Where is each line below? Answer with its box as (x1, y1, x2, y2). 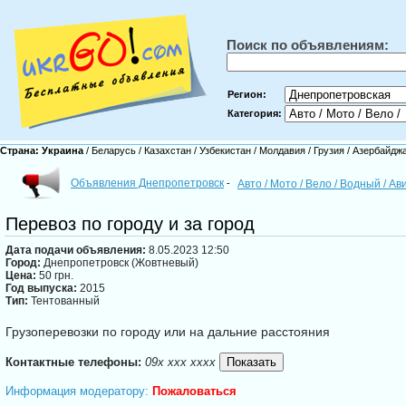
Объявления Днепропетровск (71, 177, 224, 189)
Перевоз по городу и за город (5, 214, 255, 235)
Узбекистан (197, 145, 254, 156)
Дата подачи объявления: (5, 244, 146, 257)
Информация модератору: (5, 384, 152, 399)
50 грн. (36, 269, 73, 283)
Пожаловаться (152, 384, 237, 399)
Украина (42, 145, 86, 156)
